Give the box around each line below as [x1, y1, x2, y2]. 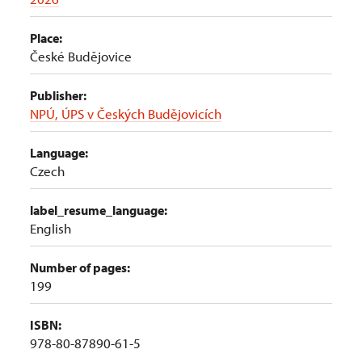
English [30, 220, 71, 237]
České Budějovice [30, 48, 132, 65]
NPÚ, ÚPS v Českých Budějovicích [30, 105, 221, 122]
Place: [30, 30, 62, 46]
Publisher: [30, 87, 86, 103]
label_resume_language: [30, 202, 167, 218]
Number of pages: [30, 259, 130, 276]
